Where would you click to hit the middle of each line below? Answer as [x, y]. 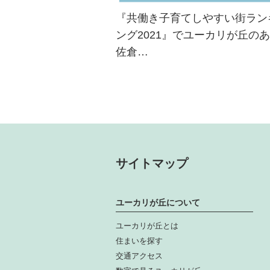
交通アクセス [139, 256]
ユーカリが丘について [158, 202]
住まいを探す [139, 240]
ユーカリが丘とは [147, 225]
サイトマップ [152, 163]
